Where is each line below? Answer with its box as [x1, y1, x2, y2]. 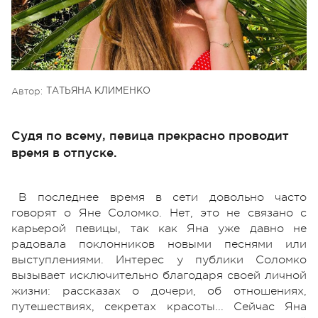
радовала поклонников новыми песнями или [11, 237, 307, 251]
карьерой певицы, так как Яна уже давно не [11, 221, 307, 235]
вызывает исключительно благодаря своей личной [11, 268, 307, 282]
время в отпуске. [11, 145, 117, 159]
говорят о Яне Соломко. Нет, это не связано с [11, 206, 307, 219]
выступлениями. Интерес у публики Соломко [11, 253, 307, 266]
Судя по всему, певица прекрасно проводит [11, 128, 289, 142]
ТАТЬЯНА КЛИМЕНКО [46, 87, 150, 95]
